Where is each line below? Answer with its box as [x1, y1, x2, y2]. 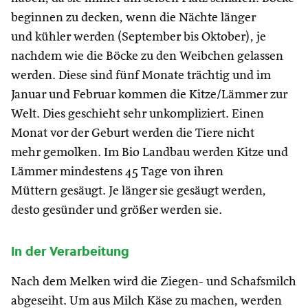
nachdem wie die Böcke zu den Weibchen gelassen [11, 50, 283, 63]
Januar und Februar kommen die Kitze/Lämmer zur [11, 89, 287, 101]
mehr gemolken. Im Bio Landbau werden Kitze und [11, 146, 288, 159]
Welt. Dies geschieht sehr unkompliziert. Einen [11, 108, 264, 120]
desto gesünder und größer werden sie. [11, 204, 222, 217]
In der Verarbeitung [11, 243, 129, 260]
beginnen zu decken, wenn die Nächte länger [11, 12, 256, 24]
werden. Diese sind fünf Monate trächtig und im [11, 69, 271, 82]
